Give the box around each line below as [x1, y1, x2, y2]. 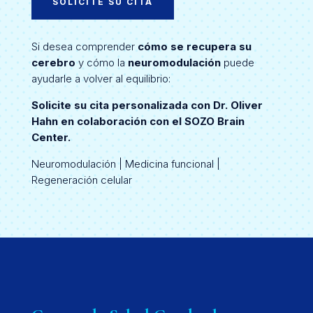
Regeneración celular [31, 173, 132, 187]
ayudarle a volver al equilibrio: [31, 71, 170, 85]
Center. [31, 130, 71, 144]
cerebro [31, 55, 75, 69]
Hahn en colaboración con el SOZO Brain [31, 114, 245, 128]
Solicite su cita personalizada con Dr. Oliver [31, 98, 263, 112]
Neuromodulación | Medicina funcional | [31, 156, 220, 170]
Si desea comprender [31, 39, 138, 53]
